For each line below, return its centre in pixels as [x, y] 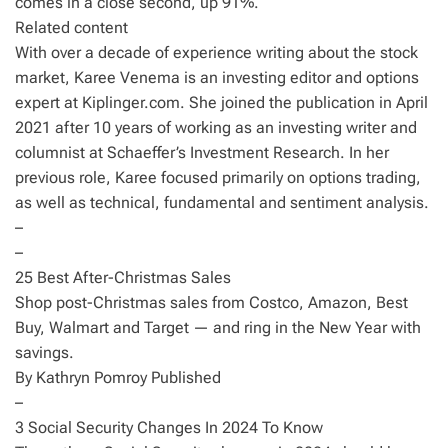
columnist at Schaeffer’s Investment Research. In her [202, 152]
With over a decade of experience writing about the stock [216, 52]
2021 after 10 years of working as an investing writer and [216, 127]
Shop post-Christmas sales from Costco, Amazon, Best [211, 302]
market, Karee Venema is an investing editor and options [217, 77]
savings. [44, 352]
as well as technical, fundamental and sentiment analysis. [222, 202]
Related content [71, 27]
